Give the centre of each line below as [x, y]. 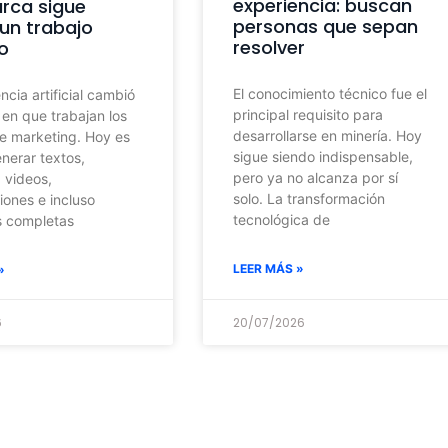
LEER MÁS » [268, 268]
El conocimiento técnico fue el [329, 93]
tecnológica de [281, 219]
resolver [271, 47]
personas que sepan [325, 26]
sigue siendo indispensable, [322, 156]
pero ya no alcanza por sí [315, 177]
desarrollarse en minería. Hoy [327, 135]
